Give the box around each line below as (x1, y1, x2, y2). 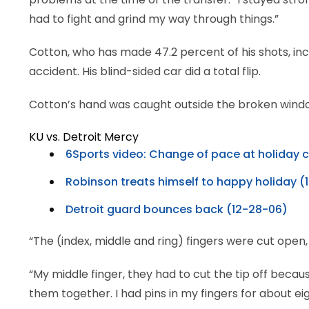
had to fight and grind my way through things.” (29, 11, 279, 27)
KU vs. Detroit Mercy (29, 129, 139, 145)
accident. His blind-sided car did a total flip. (29, 63, 261, 79)
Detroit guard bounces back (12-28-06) (66, 201, 288, 217)
